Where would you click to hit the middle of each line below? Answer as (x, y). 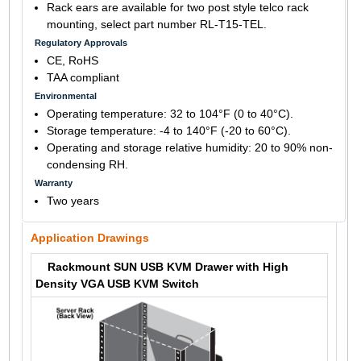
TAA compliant (83, 77)
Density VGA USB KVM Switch (117, 283)
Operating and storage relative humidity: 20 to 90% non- (189, 147)
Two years (73, 200)
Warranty (53, 183)
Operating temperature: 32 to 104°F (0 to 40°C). (170, 113)
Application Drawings (89, 237)
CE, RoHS (72, 60)
